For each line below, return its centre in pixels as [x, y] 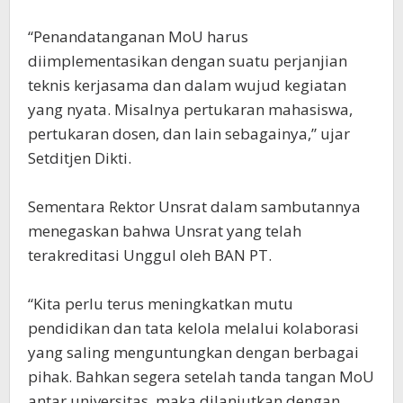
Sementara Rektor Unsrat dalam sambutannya [194, 206]
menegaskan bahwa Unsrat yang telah [165, 231]
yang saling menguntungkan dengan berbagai [193, 352]
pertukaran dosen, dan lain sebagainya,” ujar [189, 134]
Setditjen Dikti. [80, 158]
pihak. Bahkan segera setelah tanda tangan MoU [201, 376]
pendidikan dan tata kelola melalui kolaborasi [193, 328]
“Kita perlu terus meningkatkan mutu [161, 304]
